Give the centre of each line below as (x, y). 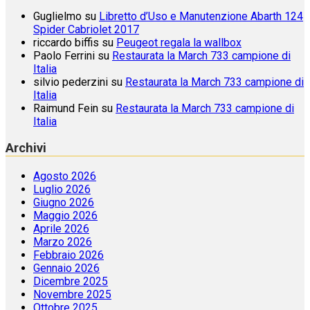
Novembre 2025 (72, 295)
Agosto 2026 (65, 176)
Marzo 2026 (63, 242)
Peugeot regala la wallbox (179, 42)
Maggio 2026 (65, 216)
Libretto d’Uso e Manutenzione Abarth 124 (201, 16)
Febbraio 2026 (69, 255)
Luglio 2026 (62, 190)
